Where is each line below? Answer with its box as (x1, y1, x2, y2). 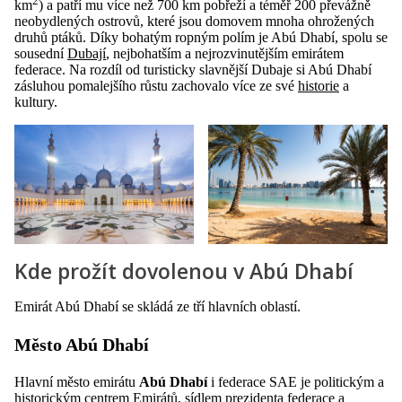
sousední (14, 46, 67, 62)
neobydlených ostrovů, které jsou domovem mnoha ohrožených (14, 13, 374, 30)
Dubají (67, 46, 106, 62)
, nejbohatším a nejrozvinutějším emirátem (106, 46, 344, 62)
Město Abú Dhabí (14, 335, 149, 355)
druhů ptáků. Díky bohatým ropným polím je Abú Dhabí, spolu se (14, 30, 388, 46)
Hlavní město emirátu (14, 374, 139, 390)
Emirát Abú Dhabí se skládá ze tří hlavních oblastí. (14, 299, 301, 315)
